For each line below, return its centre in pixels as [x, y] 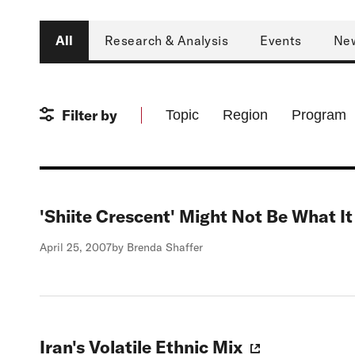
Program [319, 115]
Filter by [90, 115]
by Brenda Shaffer [157, 247]
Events [281, 40]
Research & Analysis [167, 40]
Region [245, 115]
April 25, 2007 [76, 247]
